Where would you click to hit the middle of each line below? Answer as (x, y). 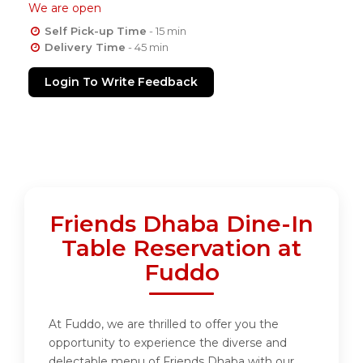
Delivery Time (85, 47)
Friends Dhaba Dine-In (181, 224)
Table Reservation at (181, 248)
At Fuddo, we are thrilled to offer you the (164, 325)
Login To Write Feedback (121, 82)
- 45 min (147, 47)
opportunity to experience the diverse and (168, 343)
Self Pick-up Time (95, 31)
